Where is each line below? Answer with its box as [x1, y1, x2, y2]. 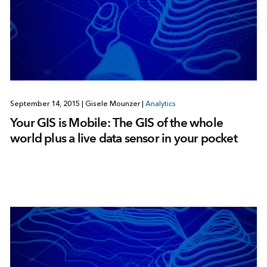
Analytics [145, 100, 176, 108]
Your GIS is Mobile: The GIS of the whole [10, 115, 223, 131]
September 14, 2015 [10, 100, 82, 108]
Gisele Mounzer [83, 100, 142, 108]
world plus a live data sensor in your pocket [10, 131, 237, 146]
